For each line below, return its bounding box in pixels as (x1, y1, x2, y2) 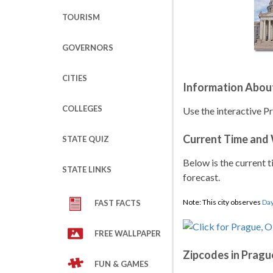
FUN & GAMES (94, 259, 149, 269)
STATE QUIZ (62, 134, 109, 144)
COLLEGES (62, 104, 102, 113)
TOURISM (62, 12, 100, 22)
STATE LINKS (62, 165, 112, 174)
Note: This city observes (183, 197, 262, 207)
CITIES (62, 73, 87, 83)
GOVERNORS (62, 43, 113, 52)
